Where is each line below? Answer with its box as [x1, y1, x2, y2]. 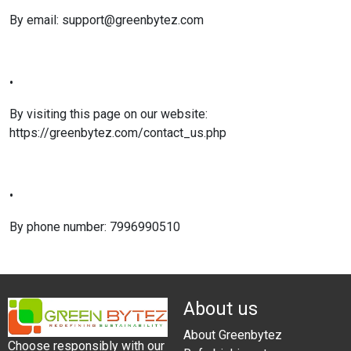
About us [183, 298, 258, 320]
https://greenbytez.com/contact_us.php [9, 125, 226, 140]
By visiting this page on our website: [9, 107, 208, 121]
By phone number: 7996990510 [9, 219, 180, 234]
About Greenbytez [183, 327, 282, 342]
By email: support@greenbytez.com [9, 13, 204, 27]
